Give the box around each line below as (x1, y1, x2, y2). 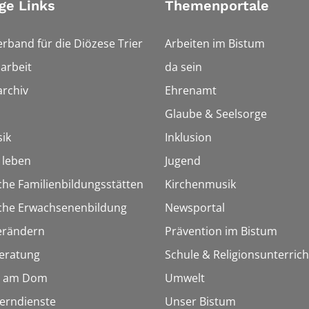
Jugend (165, 152, 201, 168)
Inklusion (165, 129, 212, 145)
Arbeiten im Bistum (165, 35, 265, 51)
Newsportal (165, 199, 225, 215)
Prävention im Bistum (165, 223, 277, 239)
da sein (165, 59, 202, 74)
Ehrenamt (165, 82, 217, 98)
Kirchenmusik (165, 176, 236, 192)
